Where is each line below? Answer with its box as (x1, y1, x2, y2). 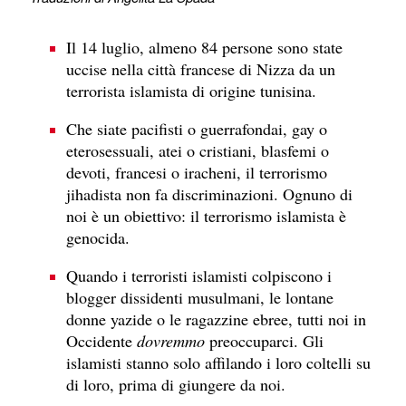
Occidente (66, 330, 137, 353)
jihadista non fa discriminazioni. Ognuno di (66, 182, 353, 205)
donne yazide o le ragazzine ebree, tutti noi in (66, 308, 366, 331)
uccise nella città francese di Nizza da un (66, 57, 335, 80)
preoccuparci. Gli (205, 330, 324, 353)
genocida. (66, 226, 130, 248)
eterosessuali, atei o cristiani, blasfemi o (66, 139, 329, 161)
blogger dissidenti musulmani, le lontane (66, 286, 333, 309)
